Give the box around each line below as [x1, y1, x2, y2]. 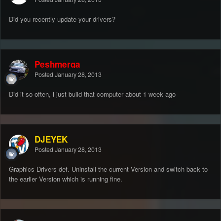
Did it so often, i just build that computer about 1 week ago [9, 89, 176, 99]
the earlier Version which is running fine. [9, 174, 122, 184]
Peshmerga [35, 58, 80, 71]
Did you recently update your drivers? [9, 14, 117, 24]
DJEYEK [35, 133, 68, 146]
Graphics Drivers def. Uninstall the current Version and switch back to [9, 164, 208, 174]
